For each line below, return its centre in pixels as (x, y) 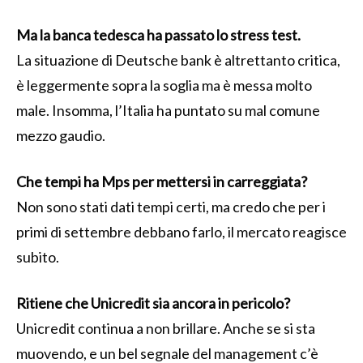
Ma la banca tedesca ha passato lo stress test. (158, 34)
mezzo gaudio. (61, 135)
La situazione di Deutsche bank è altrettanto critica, (178, 60)
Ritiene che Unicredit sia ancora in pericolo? (153, 303)
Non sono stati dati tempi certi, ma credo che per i (171, 206)
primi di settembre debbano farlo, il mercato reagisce (181, 231)
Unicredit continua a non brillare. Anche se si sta (166, 328)
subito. (38, 256)
